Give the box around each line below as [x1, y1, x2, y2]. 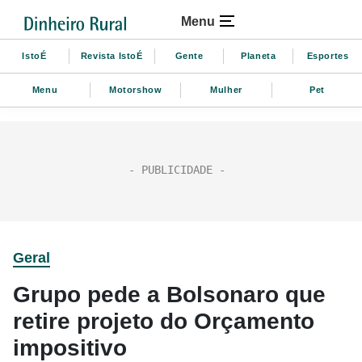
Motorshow [109, 84, 162, 95]
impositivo [13, 335, 127, 360]
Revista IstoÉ [80, 50, 143, 61]
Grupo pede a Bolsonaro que [13, 282, 326, 307]
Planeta [241, 50, 276, 61]
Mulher [210, 84, 242, 95]
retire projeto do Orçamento [13, 309, 314, 334]
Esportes [306, 50, 349, 61]
